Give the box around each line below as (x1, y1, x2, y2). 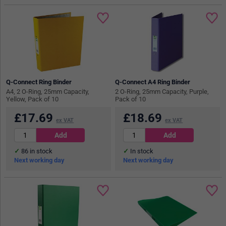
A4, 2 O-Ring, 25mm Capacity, (6, 87, 90, 95)
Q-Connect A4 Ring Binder (115, 78, 191, 86)
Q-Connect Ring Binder (6, 78, 72, 86)
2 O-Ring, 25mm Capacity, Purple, (115, 87, 209, 95)
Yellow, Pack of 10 (6, 95, 59, 103)
